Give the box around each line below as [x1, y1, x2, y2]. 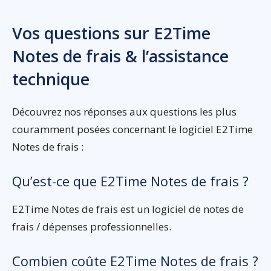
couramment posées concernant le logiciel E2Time [12, 122, 253, 136]
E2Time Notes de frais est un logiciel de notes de [12, 201, 244, 216]
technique [12, 67, 90, 90]
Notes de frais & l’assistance [12, 44, 229, 67]
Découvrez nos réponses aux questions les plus [12, 104, 237, 119]
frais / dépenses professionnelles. [12, 219, 171, 233]
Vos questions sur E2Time [12, 21, 211, 44]
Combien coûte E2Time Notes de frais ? [12, 251, 258, 270]
